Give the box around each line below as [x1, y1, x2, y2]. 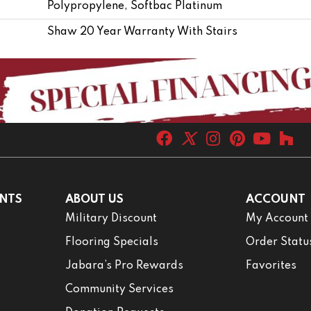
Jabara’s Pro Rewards [65, 260, 183, 271]
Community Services [65, 283, 174, 295]
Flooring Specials [65, 236, 158, 248]
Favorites [246, 260, 297, 271]
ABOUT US [65, 193, 124, 205]
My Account [246, 212, 309, 224]
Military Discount [65, 212, 157, 224]
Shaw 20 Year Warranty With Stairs [47, 26, 237, 37]
